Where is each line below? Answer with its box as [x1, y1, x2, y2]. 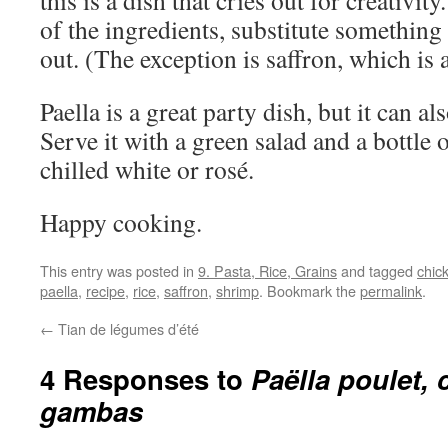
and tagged [337, 260, 417, 281]
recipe [86, 280, 125, 301]
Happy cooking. [40, 205, 202, 239]
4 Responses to [40, 359, 251, 398]
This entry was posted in [40, 260, 198, 281]
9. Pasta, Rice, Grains [198, 260, 337, 281]
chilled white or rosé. [40, 152, 254, 186]
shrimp [216, 280, 259, 301]
